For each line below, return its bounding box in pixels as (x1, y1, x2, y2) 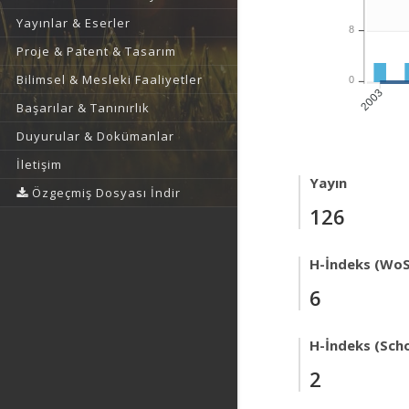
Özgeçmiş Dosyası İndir (28, 184, 181, 201)
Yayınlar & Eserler (16, 15, 131, 31)
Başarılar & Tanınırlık (16, 100, 150, 116)
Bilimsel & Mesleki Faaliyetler (16, 71, 203, 88)
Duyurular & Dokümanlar (16, 128, 174, 144)
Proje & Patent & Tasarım (16, 43, 176, 59)
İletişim (16, 156, 62, 173)
